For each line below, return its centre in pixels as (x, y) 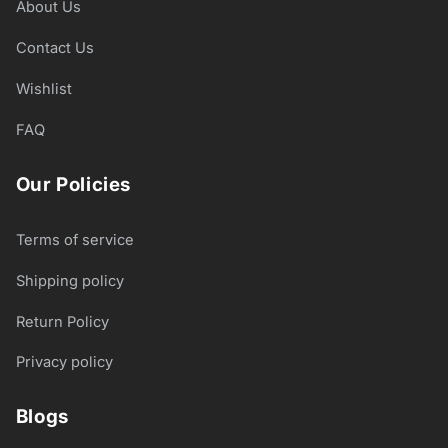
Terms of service (74, 240)
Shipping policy (69, 280)
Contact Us (54, 48)
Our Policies (73, 184)
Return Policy (62, 321)
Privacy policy (64, 362)
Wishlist (43, 88)
